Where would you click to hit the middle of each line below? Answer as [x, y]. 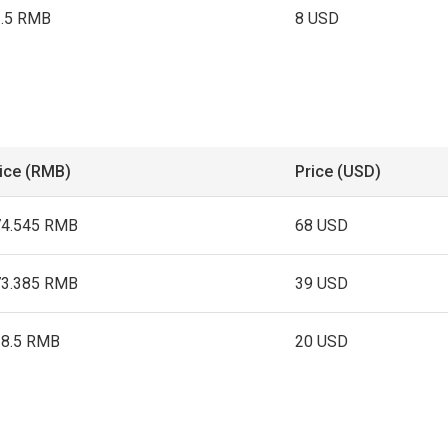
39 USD [322, 283]
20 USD [322, 341]
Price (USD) [338, 171]
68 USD [322, 225]
